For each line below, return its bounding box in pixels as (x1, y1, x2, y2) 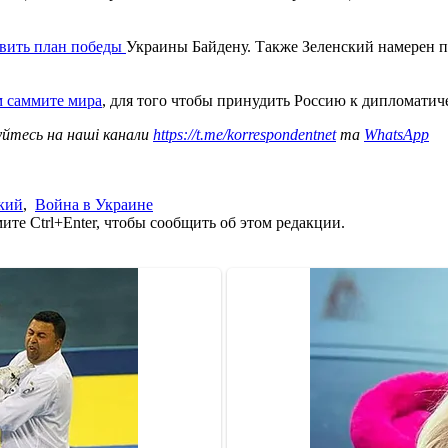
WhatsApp (364, 125, 429, 143)
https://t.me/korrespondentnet (153, 125, 336, 143)
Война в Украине (35, 195, 153, 213)
